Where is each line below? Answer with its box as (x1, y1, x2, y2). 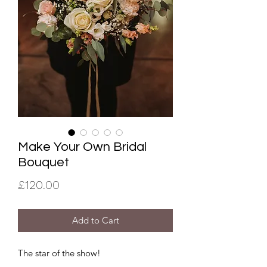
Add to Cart (72, 214, 119, 226)
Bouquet (18, 155, 69, 169)
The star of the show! (18, 247, 101, 259)
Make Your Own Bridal (18, 139, 147, 154)
